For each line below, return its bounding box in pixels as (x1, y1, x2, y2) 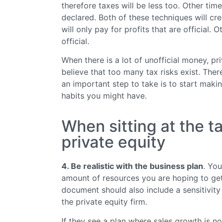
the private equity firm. (61, 197, 147, 207)
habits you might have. (61, 90, 147, 101)
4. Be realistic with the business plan (61, 161, 203, 171)
